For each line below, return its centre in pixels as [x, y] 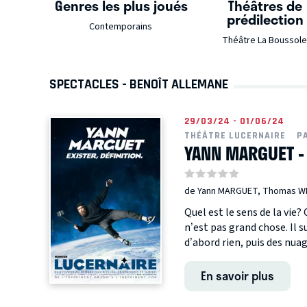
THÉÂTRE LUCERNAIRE [235, 136]
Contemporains [121, 27]
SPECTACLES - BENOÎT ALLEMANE [139, 84]
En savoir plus [237, 276]
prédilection [266, 20]
